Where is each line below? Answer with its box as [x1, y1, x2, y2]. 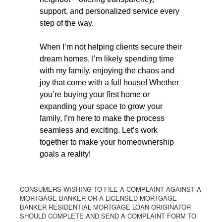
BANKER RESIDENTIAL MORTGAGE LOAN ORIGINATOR [20, 202, 191, 212]
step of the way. [40, 19, 98, 27]
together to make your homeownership [40, 138, 174, 146]
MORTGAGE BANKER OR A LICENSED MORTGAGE [20, 193, 177, 203]
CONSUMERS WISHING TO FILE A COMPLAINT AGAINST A [20, 184, 201, 194]
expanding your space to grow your [40, 102, 163, 111]
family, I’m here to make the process [40, 114, 165, 122]
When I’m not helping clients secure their [40, 43, 182, 51]
